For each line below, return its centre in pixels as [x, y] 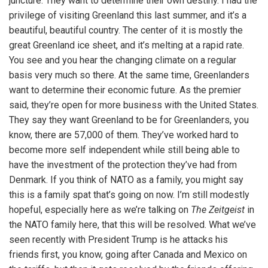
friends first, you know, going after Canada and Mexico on [128, 255]
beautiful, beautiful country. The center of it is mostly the [126, 31]
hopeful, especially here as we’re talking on [100, 210]
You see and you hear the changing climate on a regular [123, 60]
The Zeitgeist [218, 210]
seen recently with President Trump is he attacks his [118, 240]
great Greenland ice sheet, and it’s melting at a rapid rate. [127, 45]
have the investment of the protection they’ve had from [123, 165]
